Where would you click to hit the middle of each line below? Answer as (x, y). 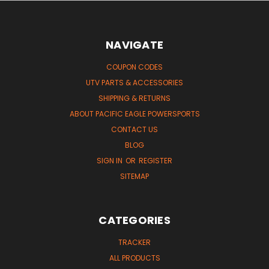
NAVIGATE (134, 44)
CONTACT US (134, 129)
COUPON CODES (134, 67)
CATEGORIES (134, 220)
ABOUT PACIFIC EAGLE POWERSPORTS (134, 113)
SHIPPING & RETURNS (134, 98)
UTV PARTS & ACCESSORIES (134, 82)
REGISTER (156, 160)
